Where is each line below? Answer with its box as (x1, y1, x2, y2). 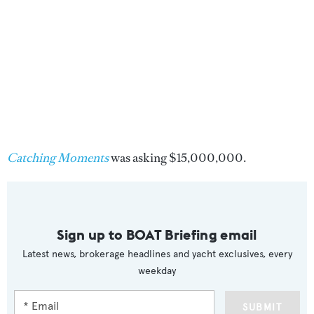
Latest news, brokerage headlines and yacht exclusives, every (22, 248, 292, 261)
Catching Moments (7, 149, 109, 167)
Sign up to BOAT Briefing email (57, 226, 257, 244)
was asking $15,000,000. (109, 149, 246, 167)
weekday (138, 265, 176, 278)
